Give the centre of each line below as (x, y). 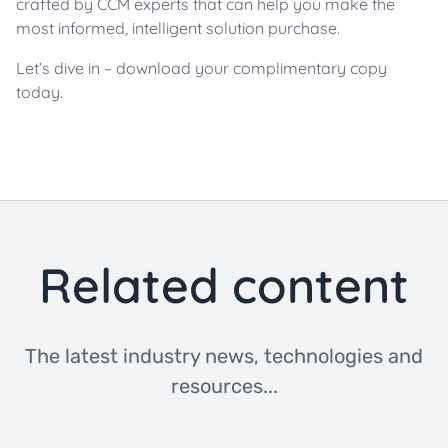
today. (41, 92)
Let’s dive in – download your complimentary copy (201, 68)
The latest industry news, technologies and (224, 356)
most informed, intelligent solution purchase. (180, 28)
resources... (224, 386)
